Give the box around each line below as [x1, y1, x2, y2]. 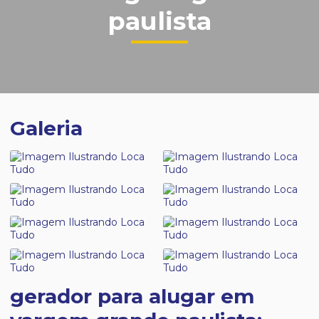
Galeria [10, 116, 83, 140]
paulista [108, 6, 211, 36]
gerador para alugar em [10, 284, 254, 308]
